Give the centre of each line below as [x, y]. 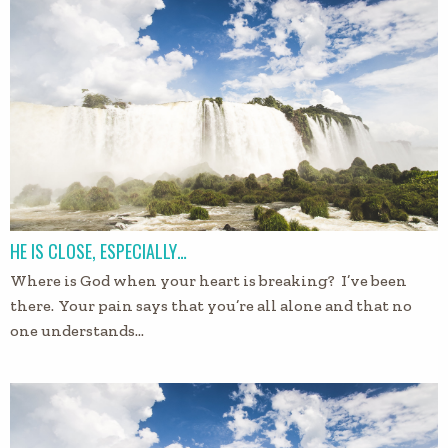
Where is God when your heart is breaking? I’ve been [208, 281]
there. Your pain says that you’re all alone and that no [211, 306]
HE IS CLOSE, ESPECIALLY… [98, 251]
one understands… [77, 331]
